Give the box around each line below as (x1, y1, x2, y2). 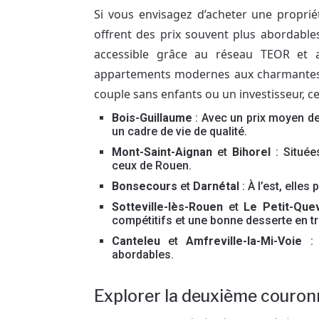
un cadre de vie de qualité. (112, 125, 247, 138)
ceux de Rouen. (112, 159, 192, 172)
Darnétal (193, 179, 239, 193)
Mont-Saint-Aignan (112, 145, 212, 159)
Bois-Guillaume (112, 111, 192, 125)
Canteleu (112, 234, 160, 248)
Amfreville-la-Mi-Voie (186, 234, 303, 248)
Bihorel (232, 145, 271, 159)
